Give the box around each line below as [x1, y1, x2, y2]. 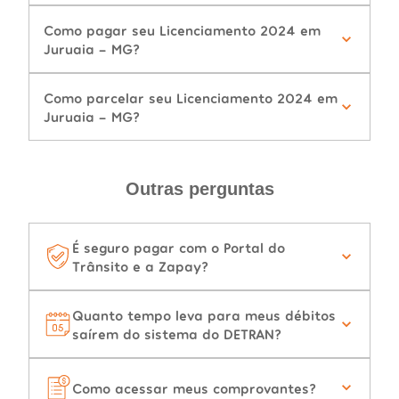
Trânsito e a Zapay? [72, 257, 208, 275]
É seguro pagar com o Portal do [72, 239, 285, 256]
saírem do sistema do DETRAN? [72, 325, 281, 343]
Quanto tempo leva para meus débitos [72, 306, 336, 324]
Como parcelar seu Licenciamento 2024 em [44, 89, 338, 107]
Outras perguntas [125, 179, 274, 199]
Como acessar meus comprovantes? [72, 379, 316, 396]
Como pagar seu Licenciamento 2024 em [44, 21, 321, 39]
